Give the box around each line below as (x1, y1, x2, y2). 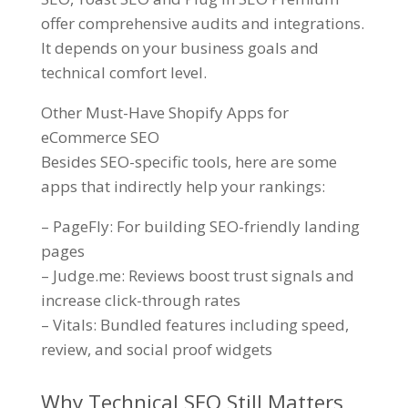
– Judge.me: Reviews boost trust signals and (40, 265, 354, 287)
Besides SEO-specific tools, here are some (40, 151, 337, 173)
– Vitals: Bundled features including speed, (40, 314, 349, 336)
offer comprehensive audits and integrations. (40, 13, 364, 35)
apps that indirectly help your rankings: (40, 176, 325, 198)
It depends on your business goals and (40, 37, 319, 59)
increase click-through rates (40, 290, 240, 311)
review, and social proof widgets (40, 339, 272, 361)
